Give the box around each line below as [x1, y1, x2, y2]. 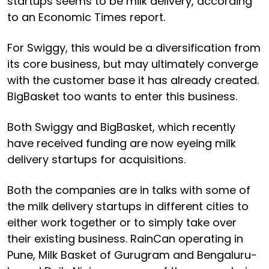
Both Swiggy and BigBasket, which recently [7, 119, 235, 134]
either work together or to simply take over [7, 214, 237, 230]
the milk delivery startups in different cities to [7, 198, 249, 214]
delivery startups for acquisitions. [7, 151, 186, 167]
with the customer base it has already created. [7, 72, 259, 88]
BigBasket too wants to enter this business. [7, 88, 237, 104]
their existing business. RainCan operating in [7, 231, 243, 246]
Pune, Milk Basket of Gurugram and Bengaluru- [7, 247, 257, 262]
